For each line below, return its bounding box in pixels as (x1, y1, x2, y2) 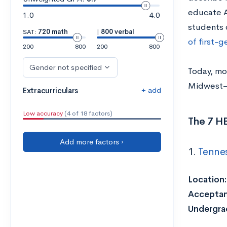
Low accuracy (23, 109, 63, 118)
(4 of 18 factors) (63, 109, 112, 118)
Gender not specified (29, 62, 102, 72)
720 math (38, 27, 68, 36)
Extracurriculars (23, 86, 79, 95)
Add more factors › (60, 137, 124, 146)
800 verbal (100, 27, 134, 36)
